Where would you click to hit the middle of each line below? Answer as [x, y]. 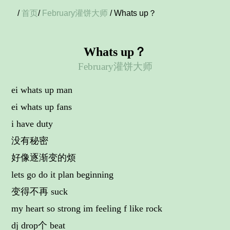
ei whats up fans [42, 107]
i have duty [32, 124]
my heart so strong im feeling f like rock [87, 208]
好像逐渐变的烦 [44, 158]
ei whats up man [42, 90]
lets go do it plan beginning [63, 175]
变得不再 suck [40, 191]
